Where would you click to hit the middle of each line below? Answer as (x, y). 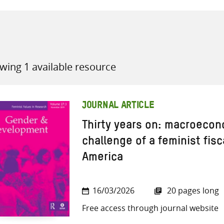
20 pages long (192, 191)
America (102, 159)
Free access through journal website (150, 208)
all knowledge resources (157, 68)
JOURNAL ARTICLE (118, 106)
